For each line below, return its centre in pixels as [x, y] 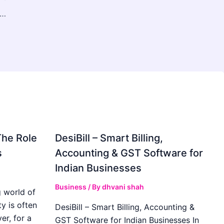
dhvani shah [123, 186]
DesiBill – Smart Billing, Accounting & [125, 207]
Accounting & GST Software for [129, 153]
